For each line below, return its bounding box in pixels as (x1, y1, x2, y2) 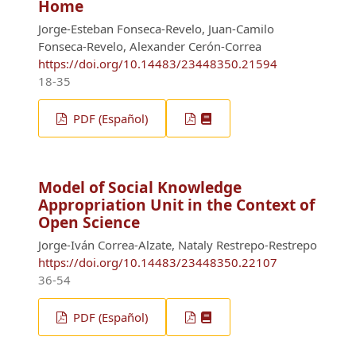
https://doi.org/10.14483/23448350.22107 (38, 254, 277, 271)
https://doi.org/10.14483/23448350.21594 (38, 56, 277, 72)
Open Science (38, 211, 140, 234)
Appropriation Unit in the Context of (38, 194, 315, 216)
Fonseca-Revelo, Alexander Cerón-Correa (38, 38, 261, 55)
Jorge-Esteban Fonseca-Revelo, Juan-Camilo (38, 21, 274, 37)
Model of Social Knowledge (38, 176, 242, 199)
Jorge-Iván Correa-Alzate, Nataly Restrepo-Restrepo (38, 237, 317, 253)
